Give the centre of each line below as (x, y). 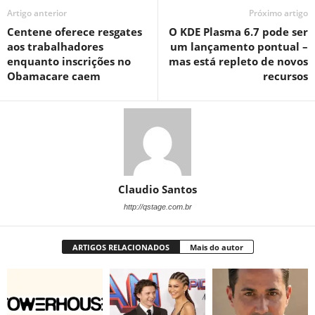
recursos (285, 76)
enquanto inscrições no (69, 62)
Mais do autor (216, 247)
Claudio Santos (157, 189)
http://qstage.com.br (157, 207)
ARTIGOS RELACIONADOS (121, 247)
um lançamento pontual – (239, 47)
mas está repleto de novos (238, 62)
